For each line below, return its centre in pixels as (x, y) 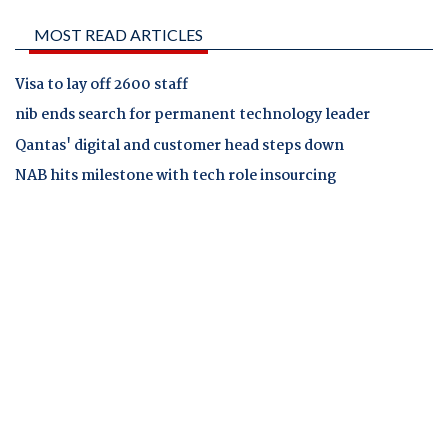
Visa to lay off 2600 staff (101, 85)
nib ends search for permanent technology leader (192, 115)
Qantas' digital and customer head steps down (179, 145)
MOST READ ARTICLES (118, 35)
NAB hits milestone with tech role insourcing (175, 175)
